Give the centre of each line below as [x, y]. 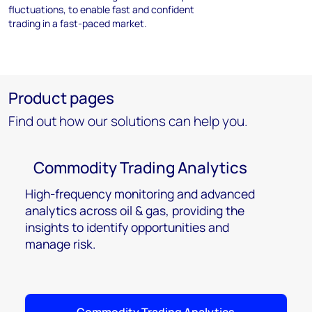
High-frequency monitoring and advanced [140, 194]
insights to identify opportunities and [127, 227]
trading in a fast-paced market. [78, 24]
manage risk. [60, 244]
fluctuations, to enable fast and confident [101, 10]
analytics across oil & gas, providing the [135, 211]
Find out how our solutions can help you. [128, 122]
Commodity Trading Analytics [140, 168]
